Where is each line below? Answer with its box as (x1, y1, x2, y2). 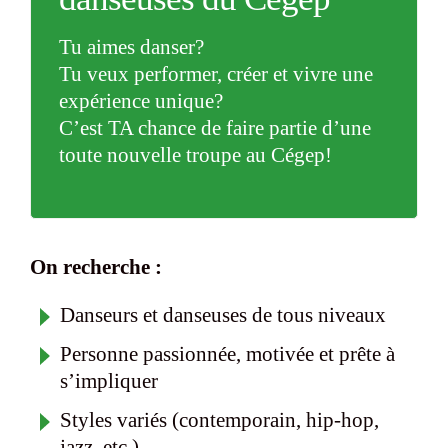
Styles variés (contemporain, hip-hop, (60, 407, 379, 432)
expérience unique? (59, 88, 223, 113)
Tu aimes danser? (59, 34, 204, 59)
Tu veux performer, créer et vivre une (59, 61, 373, 86)
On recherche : (30, 254, 162, 279)
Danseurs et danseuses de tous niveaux (60, 302, 386, 327)
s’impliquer (60, 368, 158, 393)
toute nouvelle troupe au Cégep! (59, 142, 332, 167)
